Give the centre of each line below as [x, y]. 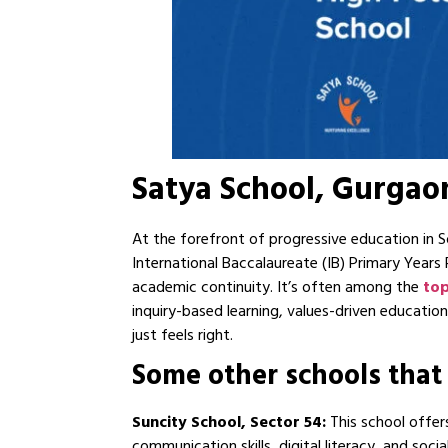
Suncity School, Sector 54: [231, 423]
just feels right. [182, 336]
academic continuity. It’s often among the [277, 288]
